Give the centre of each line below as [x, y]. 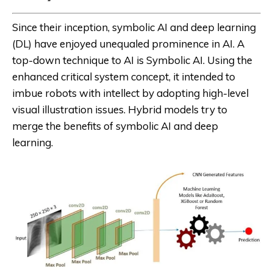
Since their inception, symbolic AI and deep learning [134, 27]
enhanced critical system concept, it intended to [124, 77]
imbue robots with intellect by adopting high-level [130, 93]
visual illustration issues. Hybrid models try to [120, 110]
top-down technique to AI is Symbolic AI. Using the [132, 60]
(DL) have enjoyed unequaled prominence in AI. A [128, 44]
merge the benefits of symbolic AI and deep [115, 126]
